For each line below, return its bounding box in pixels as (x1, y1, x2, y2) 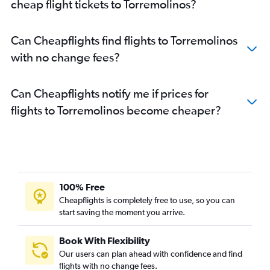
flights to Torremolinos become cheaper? (11, 103, 221, 118)
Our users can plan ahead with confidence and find (59, 249, 242, 259)
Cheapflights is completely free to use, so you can (59, 195, 235, 206)
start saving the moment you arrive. (59, 207, 185, 218)
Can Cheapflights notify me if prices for (11, 86, 209, 101)
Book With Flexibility (59, 235, 150, 246)
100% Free (59, 181, 105, 193)
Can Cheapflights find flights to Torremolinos (11, 33, 237, 48)
